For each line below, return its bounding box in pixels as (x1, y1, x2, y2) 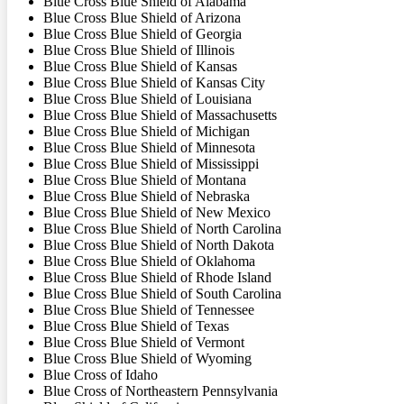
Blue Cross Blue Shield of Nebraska (43, 188, 250, 204)
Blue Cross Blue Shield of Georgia (43, 25, 242, 41)
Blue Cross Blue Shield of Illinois (43, 41, 234, 58)
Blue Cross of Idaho (43, 366, 158, 382)
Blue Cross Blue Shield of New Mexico (43, 204, 271, 220)
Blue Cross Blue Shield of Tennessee (43, 301, 254, 317)
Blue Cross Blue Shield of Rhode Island (43, 269, 271, 285)
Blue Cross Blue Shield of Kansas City (43, 74, 265, 90)
